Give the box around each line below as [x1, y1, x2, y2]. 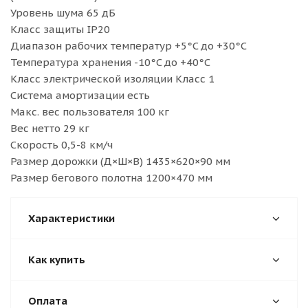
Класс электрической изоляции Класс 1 [10, 72, 214, 85]
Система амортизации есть [10, 89, 150, 102]
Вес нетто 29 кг [10, 122, 89, 135]
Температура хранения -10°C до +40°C [10, 56, 210, 69]
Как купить [28, 253, 85, 266]
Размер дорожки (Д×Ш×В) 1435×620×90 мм [10, 155, 230, 168]
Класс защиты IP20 [10, 23, 110, 36]
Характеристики [28, 212, 115, 225]
